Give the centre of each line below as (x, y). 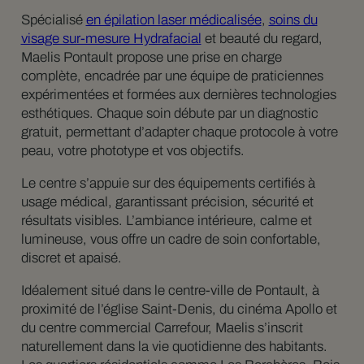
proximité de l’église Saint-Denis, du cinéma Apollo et (179, 309)
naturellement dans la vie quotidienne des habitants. (174, 346)
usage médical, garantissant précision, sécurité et (167, 201)
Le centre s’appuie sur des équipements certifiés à (168, 183)
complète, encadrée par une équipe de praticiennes (172, 76)
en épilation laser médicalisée (173, 19)
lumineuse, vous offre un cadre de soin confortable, (171, 239)
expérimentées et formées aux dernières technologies (178, 94)
